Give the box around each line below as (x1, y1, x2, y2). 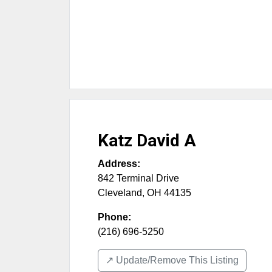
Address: (98, 158, 140, 169)
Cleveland (98, 188, 142, 199)
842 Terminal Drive (98, 173, 179, 184)
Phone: (98, 212, 131, 223)
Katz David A (98, 131, 196, 151)
